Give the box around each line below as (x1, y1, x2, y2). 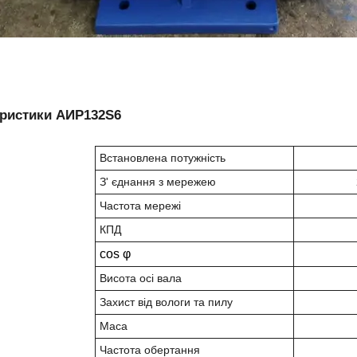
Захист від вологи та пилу (100, 295, 233, 308)
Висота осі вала (100, 271, 182, 284)
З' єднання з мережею (100, 175, 216, 188)
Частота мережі (100, 198, 181, 212)
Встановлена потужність (100, 151, 226, 164)
